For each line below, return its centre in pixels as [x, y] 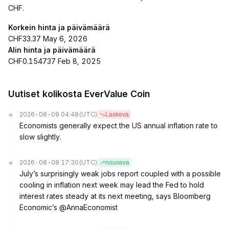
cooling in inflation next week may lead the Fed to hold [112, 185]
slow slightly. [40, 137]
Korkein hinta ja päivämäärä [59, 27]
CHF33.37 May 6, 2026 [48, 39]
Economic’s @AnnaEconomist [68, 207]
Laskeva [117, 114]
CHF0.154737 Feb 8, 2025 [54, 61]
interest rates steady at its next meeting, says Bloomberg [115, 196]
